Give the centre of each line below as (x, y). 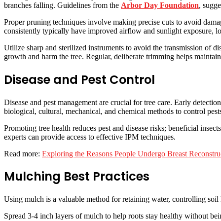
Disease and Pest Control (79, 79)
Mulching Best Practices (77, 177)
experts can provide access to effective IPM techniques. (90, 137)
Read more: (23, 153)
